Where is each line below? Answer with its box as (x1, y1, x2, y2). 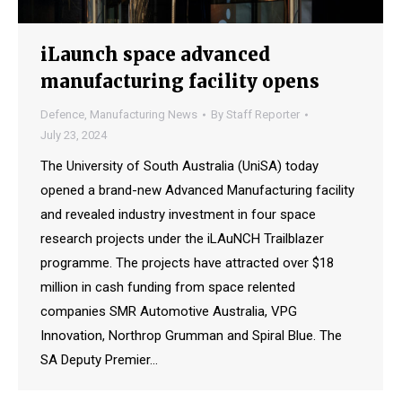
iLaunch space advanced (40, 43, 270, 66)
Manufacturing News (90, 108, 197, 122)
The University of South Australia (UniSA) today (40, 158, 319, 175)
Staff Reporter (226, 108, 300, 122)
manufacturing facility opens (40, 70, 319, 93)
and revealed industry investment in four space (40, 206, 316, 223)
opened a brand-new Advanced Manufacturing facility (40, 182, 354, 199)
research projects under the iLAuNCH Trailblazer (40, 231, 324, 248)
